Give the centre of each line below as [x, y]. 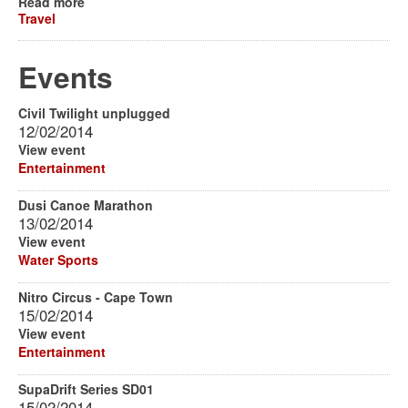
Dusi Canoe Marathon [86, 205]
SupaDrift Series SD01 [86, 389]
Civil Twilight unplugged [94, 113]
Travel [37, 18]
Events [66, 77]
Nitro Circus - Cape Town [96, 297]
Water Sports [58, 260]
